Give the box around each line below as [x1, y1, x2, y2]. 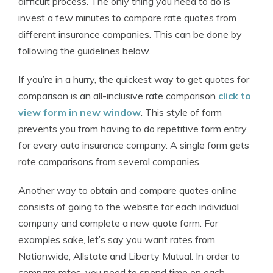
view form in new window [18, 106, 141, 118]
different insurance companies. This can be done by [18, 28, 242, 40]
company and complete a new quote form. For [18, 217, 218, 229]
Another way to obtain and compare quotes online [18, 184, 237, 196]
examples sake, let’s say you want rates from [18, 233, 215, 246]
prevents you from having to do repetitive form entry [18, 122, 247, 135]
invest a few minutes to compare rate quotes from [18, 12, 236, 24]
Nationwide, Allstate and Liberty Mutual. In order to [18, 250, 240, 262]
